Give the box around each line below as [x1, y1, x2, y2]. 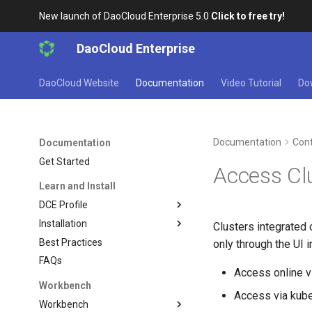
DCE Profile [39, 199, 88, 210]
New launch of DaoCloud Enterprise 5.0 [39, 10, 212, 22]
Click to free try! [211, 10, 286, 22]
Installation [39, 217, 88, 229]
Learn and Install [39, 180, 116, 192]
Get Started [39, 155, 91, 167]
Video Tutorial [221, 77, 282, 88]
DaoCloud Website [39, 77, 120, 88]
